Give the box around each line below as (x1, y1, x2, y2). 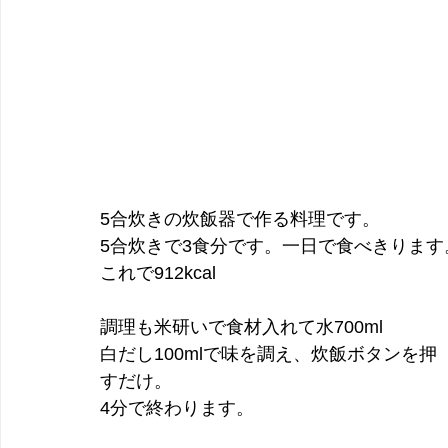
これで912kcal (100, 263, 216, 284)
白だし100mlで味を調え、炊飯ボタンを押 (100, 344, 437, 365)
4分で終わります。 (100, 398, 254, 419)
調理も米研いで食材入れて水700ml (100, 317, 383, 338)
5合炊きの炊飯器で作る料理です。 (100, 209, 380, 230)
